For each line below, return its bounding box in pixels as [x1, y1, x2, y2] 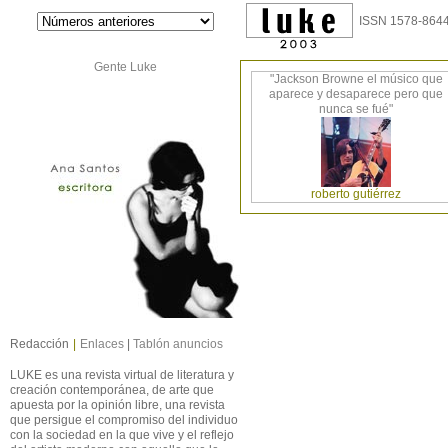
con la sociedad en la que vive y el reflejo [10, 428, 234, 442]
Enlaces [80, 337, 124, 351]
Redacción [10, 337, 69, 351]
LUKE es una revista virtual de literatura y [10, 368, 234, 382]
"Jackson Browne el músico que [269, 72, 443, 86]
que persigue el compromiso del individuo [10, 413, 238, 427]
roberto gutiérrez [311, 187, 401, 201]
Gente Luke [93, 60, 157, 74]
